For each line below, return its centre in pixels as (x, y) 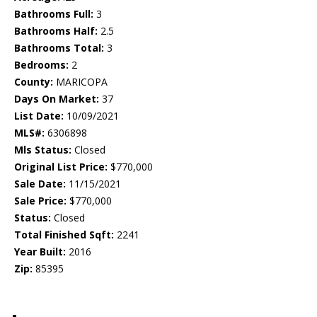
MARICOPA (80, 82)
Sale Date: (40, 184)
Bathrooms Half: (56, 31)
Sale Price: (40, 201)
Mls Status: (43, 150)
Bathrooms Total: (59, 48)
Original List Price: (61, 167)
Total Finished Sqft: (64, 235)
